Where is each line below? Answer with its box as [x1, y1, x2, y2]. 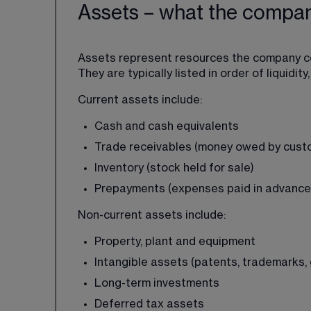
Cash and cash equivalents [94, 121, 239, 132]
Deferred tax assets [94, 299, 204, 310]
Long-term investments [94, 278, 219, 289]
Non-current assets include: [78, 210, 226, 221]
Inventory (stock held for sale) [94, 162, 254, 174]
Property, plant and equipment [94, 236, 255, 247]
